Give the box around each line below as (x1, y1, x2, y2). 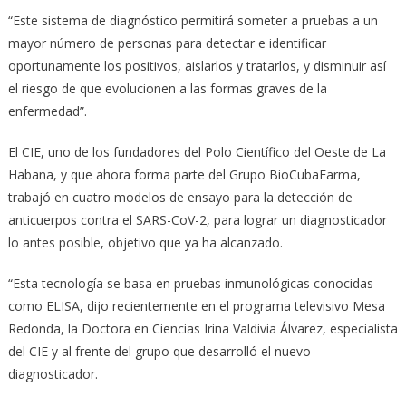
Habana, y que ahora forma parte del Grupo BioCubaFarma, (7, 165, 361, 183)
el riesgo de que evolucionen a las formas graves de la (7, 79, 327, 97)
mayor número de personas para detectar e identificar (7, 34, 326, 52)
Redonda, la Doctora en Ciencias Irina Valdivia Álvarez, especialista (7, 319, 398, 337)
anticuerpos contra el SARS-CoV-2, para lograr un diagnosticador (7, 210, 387, 228)
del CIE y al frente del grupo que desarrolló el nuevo (7, 342, 311, 360)
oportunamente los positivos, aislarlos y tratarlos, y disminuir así (7, 56, 386, 74)
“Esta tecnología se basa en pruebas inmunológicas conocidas (7, 274, 373, 292)
